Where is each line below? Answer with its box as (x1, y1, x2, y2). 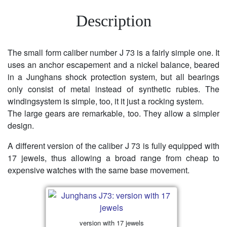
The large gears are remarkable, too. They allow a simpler (8, 107, 219, 120)
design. (8, 120, 34, 132)
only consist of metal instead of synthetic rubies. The (8, 83, 219, 95)
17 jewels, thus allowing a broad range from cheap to (8, 152, 219, 164)
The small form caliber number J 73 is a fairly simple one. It (8, 47, 219, 59)
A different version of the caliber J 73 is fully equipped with (8, 140, 219, 152)
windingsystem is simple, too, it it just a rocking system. (8, 95, 204, 107)
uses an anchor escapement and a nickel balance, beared (8, 59, 219, 71)
